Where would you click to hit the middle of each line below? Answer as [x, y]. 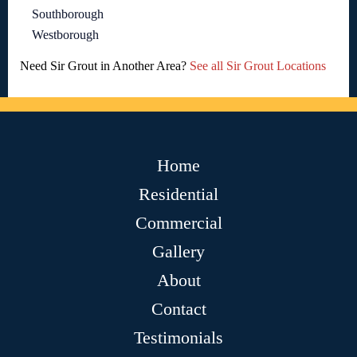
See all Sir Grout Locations [258, 66]
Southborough [68, 14]
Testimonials [178, 338]
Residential [178, 194]
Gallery [178, 252]
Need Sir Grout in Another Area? [105, 66]
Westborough [65, 35]
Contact [178, 309]
